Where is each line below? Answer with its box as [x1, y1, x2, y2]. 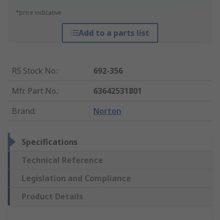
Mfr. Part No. [12, 85, 57, 97]
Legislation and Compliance [22, 173, 131, 184]
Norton [93, 106, 122, 117]
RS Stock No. [12, 65, 57, 77]
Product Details [22, 191, 83, 202]
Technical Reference [22, 155, 103, 166]
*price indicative [16, 8, 61, 17]
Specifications [22, 137, 78, 148]
